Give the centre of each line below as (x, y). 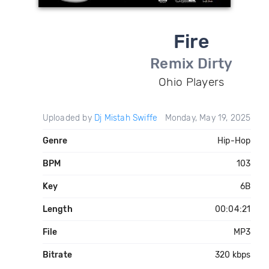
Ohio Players (192, 82)
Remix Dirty (192, 64)
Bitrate (57, 255)
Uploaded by (68, 118)
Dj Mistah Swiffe (126, 118)
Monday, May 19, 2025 (208, 118)
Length (57, 209)
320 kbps (233, 255)
